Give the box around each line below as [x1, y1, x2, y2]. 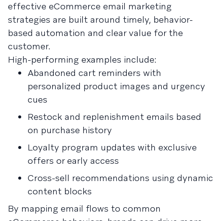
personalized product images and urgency [28, 80, 205, 92]
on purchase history [28, 124, 112, 136]
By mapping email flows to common [8, 202, 161, 214]
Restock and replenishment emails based [28, 110, 201, 122]
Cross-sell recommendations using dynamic [28, 172, 213, 184]
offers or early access [28, 154, 119, 166]
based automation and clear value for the [8, 27, 183, 38]
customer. [8, 40, 50, 52]
